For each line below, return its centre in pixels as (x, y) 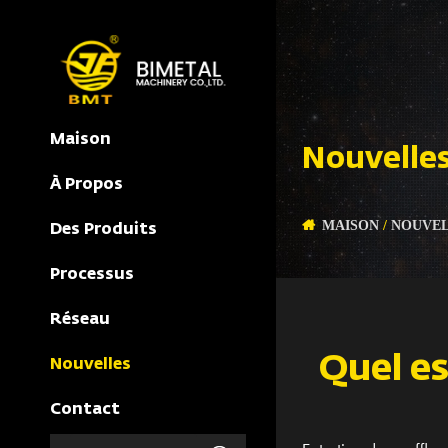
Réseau (80, 320)
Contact (85, 410)
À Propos (86, 185)
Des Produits (103, 230)
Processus (92, 275)
